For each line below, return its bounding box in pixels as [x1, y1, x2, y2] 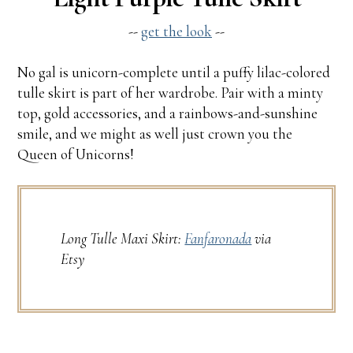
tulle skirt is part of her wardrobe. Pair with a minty [17, 84, 324, 102]
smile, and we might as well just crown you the [17, 124, 293, 143]
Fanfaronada [184, 229, 252, 248]
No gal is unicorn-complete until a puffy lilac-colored [17, 63, 331, 82]
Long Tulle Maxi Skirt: [61, 229, 185, 248]
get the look [141, 22, 212, 41]
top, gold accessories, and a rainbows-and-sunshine [17, 104, 318, 123]
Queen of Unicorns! [17, 145, 135, 164]
